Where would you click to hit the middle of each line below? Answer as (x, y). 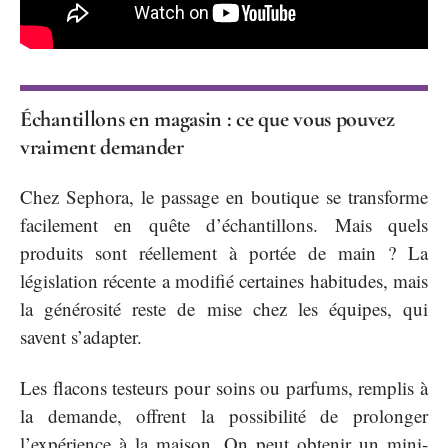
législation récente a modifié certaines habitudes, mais (224, 281)
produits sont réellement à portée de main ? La (224, 253)
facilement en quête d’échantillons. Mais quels (224, 225)
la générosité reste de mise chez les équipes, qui (224, 309)
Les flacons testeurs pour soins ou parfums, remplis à (224, 387)
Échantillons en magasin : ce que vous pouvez (207, 118)
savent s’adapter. (81, 337)
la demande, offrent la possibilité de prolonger (224, 415)
